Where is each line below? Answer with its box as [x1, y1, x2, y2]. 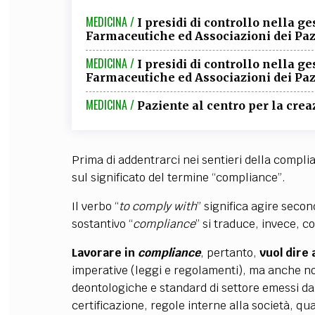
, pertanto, [200, 245, 259, 260]
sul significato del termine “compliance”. [71, 170, 285, 185]
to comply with [118, 199, 197, 214]
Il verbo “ [71, 199, 119, 214]
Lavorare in [71, 245, 135, 260]
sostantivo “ [71, 217, 133, 231]
